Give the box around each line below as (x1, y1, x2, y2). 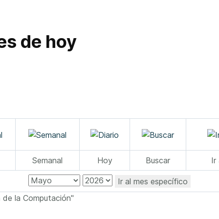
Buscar (146, 155, 170, 166)
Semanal (32, 155, 63, 166)
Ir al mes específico (118, 176, 188, 186)
